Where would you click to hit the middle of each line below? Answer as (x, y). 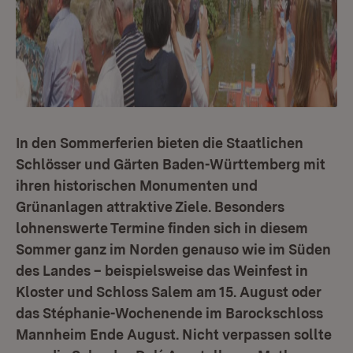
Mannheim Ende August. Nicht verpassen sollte (174, 334)
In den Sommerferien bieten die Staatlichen (160, 143)
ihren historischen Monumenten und (137, 186)
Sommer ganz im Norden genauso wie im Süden (173, 249)
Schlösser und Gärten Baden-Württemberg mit (171, 164)
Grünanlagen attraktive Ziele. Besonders (150, 207)
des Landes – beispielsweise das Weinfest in (162, 271)
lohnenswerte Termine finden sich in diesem (162, 228)
